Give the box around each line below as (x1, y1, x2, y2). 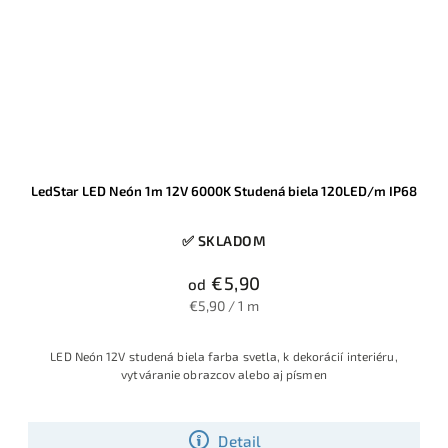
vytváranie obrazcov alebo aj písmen (121, 366, 327, 381)
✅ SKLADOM (181, 231, 267, 249)
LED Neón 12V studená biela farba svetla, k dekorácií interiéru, (50, 348, 398, 363)
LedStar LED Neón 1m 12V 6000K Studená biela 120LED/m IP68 (31, 182, 417, 199)
